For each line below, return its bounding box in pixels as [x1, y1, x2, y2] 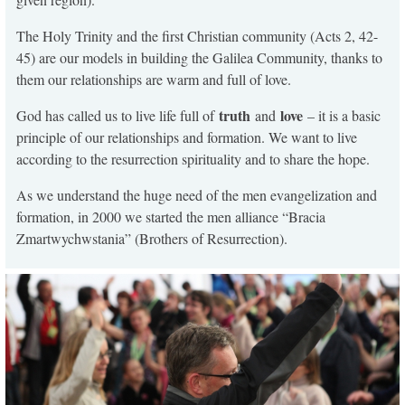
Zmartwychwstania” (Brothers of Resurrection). [16, 228, 287, 248]
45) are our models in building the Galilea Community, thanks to [16, 47, 382, 67]
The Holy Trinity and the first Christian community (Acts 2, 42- [16, 25, 378, 45]
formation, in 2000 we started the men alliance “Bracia [16, 206, 325, 226]
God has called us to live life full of [16, 105, 219, 125]
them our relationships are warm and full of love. [16, 69, 291, 89]
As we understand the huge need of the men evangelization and [16, 184, 377, 204]
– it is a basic [303, 105, 381, 125]
